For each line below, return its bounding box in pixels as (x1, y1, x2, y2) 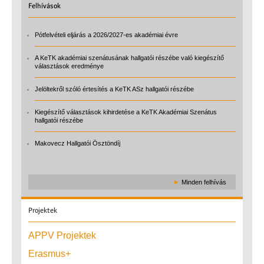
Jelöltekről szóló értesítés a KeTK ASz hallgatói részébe (35, 85, 194, 93)
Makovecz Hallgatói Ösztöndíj (35, 139, 120, 147)
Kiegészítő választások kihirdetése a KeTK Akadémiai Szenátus (35, 108, 217, 115)
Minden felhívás (181, 178, 226, 186)
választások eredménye (35, 62, 104, 70)
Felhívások (28, 1, 61, 10)
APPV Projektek (28, 230, 96, 240)
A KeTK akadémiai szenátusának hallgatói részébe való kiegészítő (35, 54, 224, 61)
